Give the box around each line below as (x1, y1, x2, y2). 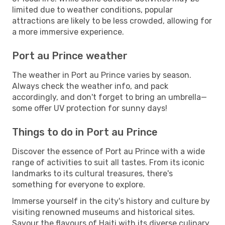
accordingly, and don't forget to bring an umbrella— (12, 92, 207, 102)
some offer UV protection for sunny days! (12, 103, 167, 113)
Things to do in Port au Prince (12, 126, 158, 138)
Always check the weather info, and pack (12, 81, 168, 91)
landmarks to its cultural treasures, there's (12, 168, 173, 178)
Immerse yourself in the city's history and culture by (12, 196, 210, 206)
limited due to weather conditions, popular (12, 5, 173, 15)
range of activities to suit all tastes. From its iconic (12, 157, 204, 167)
